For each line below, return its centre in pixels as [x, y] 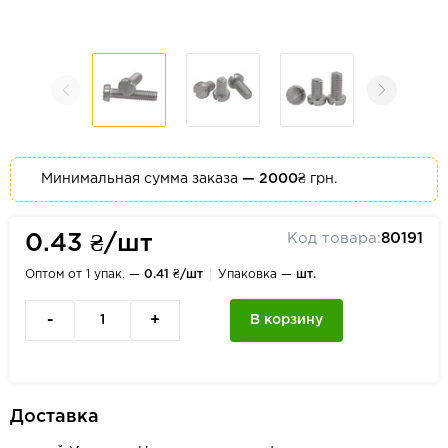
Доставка [54, 417]
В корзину [286, 320]
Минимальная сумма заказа [141, 179]
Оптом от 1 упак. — [84, 274]
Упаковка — [257, 274]
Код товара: [334, 238]
